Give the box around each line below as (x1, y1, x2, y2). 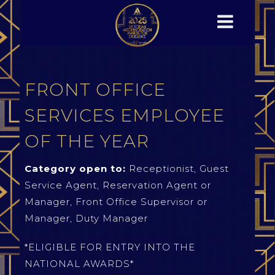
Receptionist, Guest (129, 163, 229, 174)
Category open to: (25, 163, 129, 174)
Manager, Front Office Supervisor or (25, 196, 207, 207)
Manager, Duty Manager (25, 212, 151, 224)
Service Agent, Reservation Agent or (25, 179, 211, 191)
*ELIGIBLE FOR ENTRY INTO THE (25, 241, 195, 253)
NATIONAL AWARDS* (25, 258, 134, 269)
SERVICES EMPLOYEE (25, 105, 225, 126)
